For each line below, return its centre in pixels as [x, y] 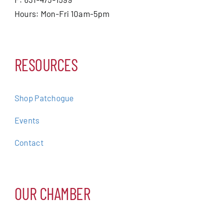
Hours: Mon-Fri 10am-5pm [62, 13]
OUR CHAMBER [52, 193]
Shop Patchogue [44, 98]
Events [27, 120]
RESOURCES [46, 64]
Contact [29, 142]
